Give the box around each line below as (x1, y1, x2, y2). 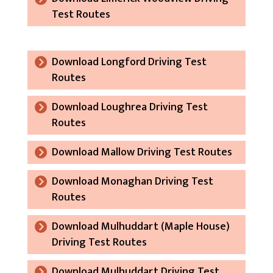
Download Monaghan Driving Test (51, 172, 213, 191)
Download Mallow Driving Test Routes (51, 143, 232, 161)
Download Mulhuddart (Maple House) (51, 217, 230, 236)
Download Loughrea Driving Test (51, 97, 208, 116)
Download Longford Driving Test (51, 52, 207, 71)
